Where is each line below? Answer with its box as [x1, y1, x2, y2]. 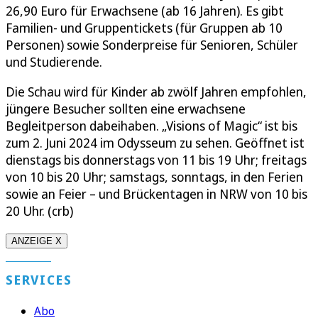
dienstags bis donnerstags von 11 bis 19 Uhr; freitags [6, 150, 307, 168]
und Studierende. [6, 53, 102, 70]
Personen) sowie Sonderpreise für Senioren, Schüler [6, 35, 298, 53]
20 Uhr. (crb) [6, 202, 76, 219]
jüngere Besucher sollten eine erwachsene [6, 99, 246, 117]
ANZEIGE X [11, 235, 62, 246]
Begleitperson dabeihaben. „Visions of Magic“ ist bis [6, 116, 297, 134]
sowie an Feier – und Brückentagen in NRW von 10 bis [6, 185, 307, 202]
